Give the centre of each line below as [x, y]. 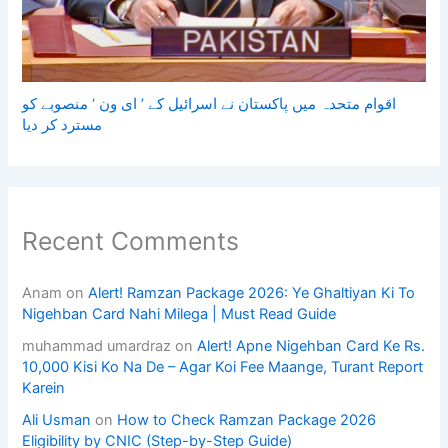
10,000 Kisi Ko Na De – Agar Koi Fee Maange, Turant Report [223, 366]
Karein [44, 387]
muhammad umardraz [97, 345]
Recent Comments [131, 240]
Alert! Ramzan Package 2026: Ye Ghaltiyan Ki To [252, 293]
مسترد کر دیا [62, 125]
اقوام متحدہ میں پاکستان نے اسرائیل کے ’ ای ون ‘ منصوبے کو [209, 104]
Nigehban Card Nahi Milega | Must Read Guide [179, 314]
